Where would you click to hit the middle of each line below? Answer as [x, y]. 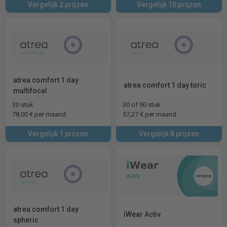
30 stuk [23, 104]
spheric [26, 220]
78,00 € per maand [39, 114]
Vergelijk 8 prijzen [169, 134]
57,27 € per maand [149, 114]
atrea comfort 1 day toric [165, 85]
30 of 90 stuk [142, 104]
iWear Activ [142, 214]
